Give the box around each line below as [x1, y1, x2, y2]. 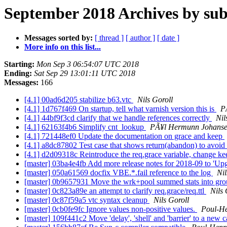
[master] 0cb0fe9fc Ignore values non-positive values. [24, 205, 197, 214]
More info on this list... [24, 43, 101, 52]
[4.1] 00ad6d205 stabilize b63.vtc [24, 95, 133, 104]
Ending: [4, 69, 32, 78]
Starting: [4, 60, 34, 69]
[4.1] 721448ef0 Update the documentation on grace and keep [24, 132, 224, 141]
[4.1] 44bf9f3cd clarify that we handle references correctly [24, 113, 212, 123]
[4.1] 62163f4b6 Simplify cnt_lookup [24, 123, 146, 132]
